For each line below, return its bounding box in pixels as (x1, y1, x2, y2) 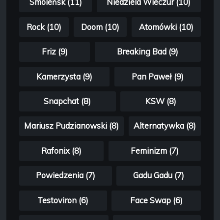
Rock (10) (27, 22, 62, 32)
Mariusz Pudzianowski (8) (24, 121, 119, 131)
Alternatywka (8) (133, 121, 196, 131)
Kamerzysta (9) (36, 71, 93, 82)
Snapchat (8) (44, 96, 91, 106)
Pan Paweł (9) (131, 71, 184, 82)
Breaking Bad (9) (117, 47, 179, 57)
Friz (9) (41, 47, 68, 57)
